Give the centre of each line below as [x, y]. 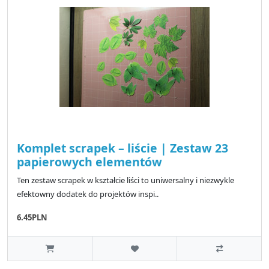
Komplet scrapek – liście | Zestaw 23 [122, 148]
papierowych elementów [89, 162]
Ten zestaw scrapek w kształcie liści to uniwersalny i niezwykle [125, 180]
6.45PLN [32, 217]
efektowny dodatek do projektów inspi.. [88, 194]
